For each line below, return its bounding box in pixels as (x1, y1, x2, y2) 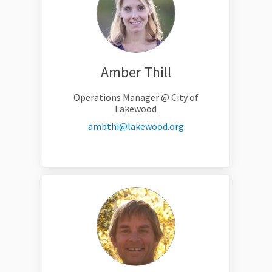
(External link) (183, 120, 243, 132)
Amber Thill (100, 63, 171, 82)
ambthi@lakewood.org (87, 120, 184, 133)
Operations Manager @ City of (73, 91, 199, 104)
